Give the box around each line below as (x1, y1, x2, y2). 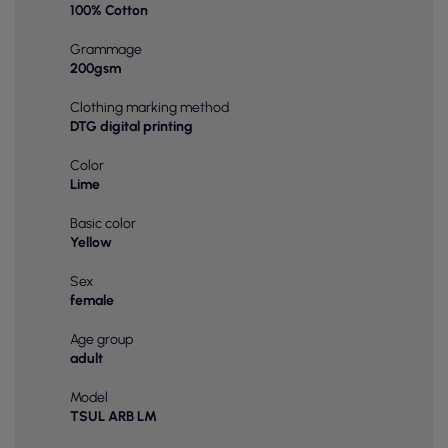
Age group (70, 331, 133, 349)
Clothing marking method (70, 99, 229, 117)
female (70, 292, 114, 310)
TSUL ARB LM (70, 408, 157, 426)
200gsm (70, 60, 121, 78)
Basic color (70, 215, 136, 233)
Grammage (70, 41, 142, 59)
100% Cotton (70, 2, 148, 20)
